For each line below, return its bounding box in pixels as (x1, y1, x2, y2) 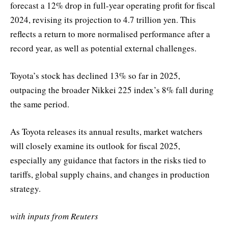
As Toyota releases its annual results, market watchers (10, 126, 203, 138)
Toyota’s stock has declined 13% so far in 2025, (10, 70, 180, 82)
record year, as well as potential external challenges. (10, 42, 196, 54)
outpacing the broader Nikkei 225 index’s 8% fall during (10, 84, 214, 96)
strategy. (10, 183, 41, 195)
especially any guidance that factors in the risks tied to (10, 154, 206, 166)
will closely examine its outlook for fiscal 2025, (10, 140, 180, 152)
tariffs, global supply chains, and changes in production (10, 168, 210, 181)
